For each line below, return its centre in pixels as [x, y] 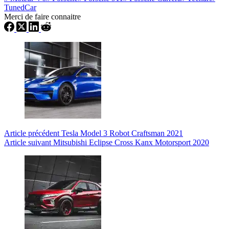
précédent [44, 133]
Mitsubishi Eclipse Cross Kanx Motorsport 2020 [131, 142]
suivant [40, 142]
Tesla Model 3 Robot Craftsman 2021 [122, 133]
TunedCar [20, 7]
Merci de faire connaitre [42, 16]
